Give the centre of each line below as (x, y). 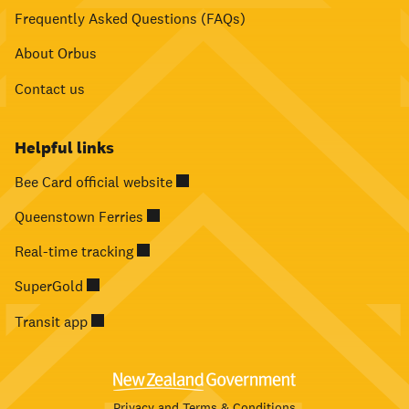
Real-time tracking (74, 252)
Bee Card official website (94, 183)
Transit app (51, 322)
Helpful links (64, 148)
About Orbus (56, 54)
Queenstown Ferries (79, 217)
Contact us (50, 89)
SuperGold (49, 287)
